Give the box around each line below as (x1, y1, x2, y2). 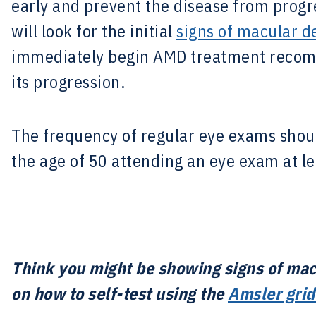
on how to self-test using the (11, 282, 228, 305)
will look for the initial (11, 20, 176, 42)
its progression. (11, 71, 125, 93)
